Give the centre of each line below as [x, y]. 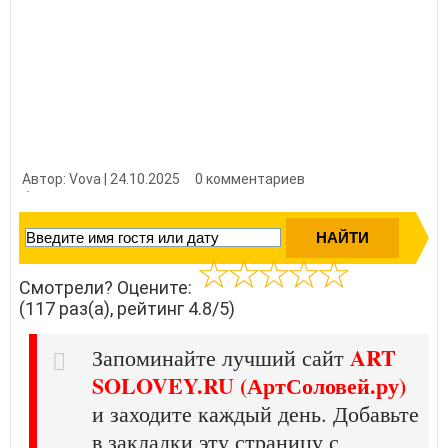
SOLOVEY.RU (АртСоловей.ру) [249, 385]
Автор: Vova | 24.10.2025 [101, 178]
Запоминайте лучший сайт [221, 357]
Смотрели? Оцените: [107, 287]
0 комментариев [250, 178]
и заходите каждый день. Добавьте [255, 413]
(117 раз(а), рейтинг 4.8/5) [127, 308]
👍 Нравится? [66, 198]
